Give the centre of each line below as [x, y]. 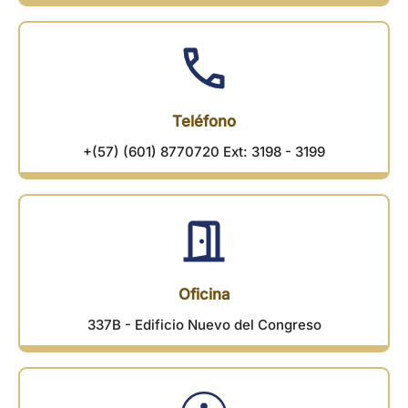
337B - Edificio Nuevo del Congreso [204, 324]
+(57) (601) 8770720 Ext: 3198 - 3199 [204, 151]
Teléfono [204, 121]
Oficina [204, 294]
